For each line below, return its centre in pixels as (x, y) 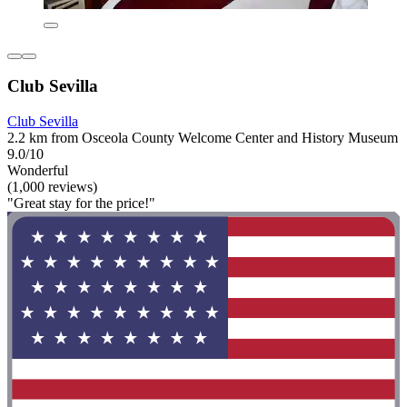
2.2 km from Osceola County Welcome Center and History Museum (203, 138)
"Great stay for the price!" (81, 203)
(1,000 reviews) (52, 187)
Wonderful (38, 170)
